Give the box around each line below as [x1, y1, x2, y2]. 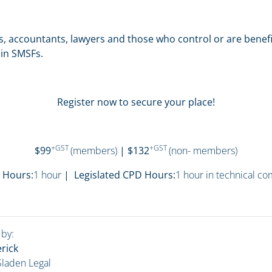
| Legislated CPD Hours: [61, 168, 175, 182]
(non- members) [169, 143, 237, 157]
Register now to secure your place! [57, 95, 215, 109]
